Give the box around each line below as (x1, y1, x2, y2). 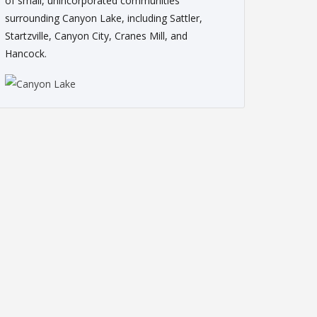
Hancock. (5, 46, 47, 60)
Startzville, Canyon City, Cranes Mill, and (5, 28, 188, 42)
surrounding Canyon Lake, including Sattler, (5, 11, 202, 25)
